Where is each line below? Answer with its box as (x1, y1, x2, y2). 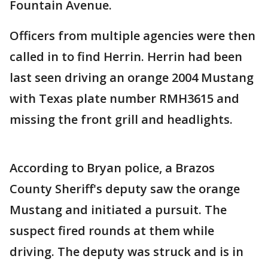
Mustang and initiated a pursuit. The (10, 202, 227, 218)
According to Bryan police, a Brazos (10, 160, 215, 176)
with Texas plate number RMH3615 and (10, 90, 239, 107)
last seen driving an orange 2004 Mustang (10, 69, 254, 86)
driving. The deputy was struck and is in (10, 243, 243, 260)
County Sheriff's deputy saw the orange (10, 181, 240, 197)
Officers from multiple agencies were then (10, 28, 255, 44)
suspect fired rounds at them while (10, 223, 214, 239)
